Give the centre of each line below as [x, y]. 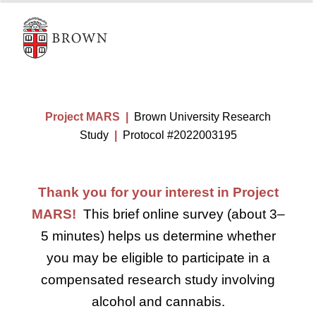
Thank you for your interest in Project [158, 192]
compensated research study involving [158, 279]
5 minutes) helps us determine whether [158, 236]
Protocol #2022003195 [177, 135]
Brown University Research [202, 116]
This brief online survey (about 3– [184, 214]
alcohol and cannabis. [158, 301]
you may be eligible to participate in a [158, 257]
